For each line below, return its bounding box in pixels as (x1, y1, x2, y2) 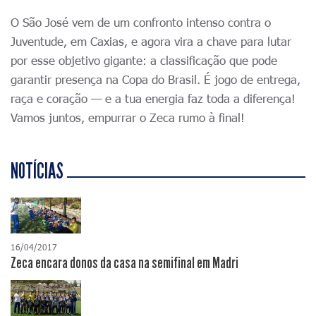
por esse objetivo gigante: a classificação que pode (11, 53, 277, 68)
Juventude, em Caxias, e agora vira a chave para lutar (11, 34, 291, 49)
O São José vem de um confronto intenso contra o (11, 15, 271, 30)
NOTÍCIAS (11, 159, 63, 184)
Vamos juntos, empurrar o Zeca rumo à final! (11, 110, 245, 125)
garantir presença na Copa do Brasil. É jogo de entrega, (11, 72, 300, 87)
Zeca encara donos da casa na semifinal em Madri (11, 254, 238, 273)
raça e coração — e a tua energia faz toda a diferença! (11, 91, 296, 106)
